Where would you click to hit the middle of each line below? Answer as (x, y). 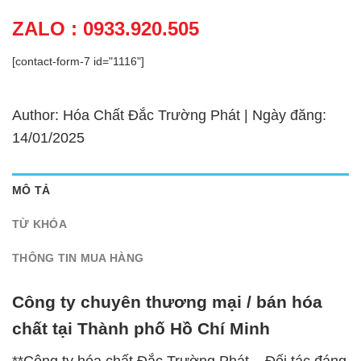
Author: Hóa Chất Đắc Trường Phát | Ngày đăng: (169, 115)
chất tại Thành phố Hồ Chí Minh (141, 329)
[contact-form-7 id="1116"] (78, 61)
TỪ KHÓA (39, 224)
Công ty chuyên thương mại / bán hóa (167, 302)
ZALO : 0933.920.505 (106, 28)
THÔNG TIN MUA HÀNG (78, 257)
